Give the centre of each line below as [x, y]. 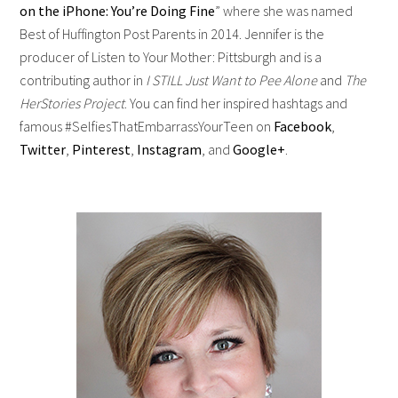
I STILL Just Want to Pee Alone [232, 80]
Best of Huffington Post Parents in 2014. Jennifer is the [172, 33]
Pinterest [102, 149]
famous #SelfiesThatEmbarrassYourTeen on [147, 126]
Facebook [303, 126]
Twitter [43, 149]
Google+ [259, 149]
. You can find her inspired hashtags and [236, 103]
